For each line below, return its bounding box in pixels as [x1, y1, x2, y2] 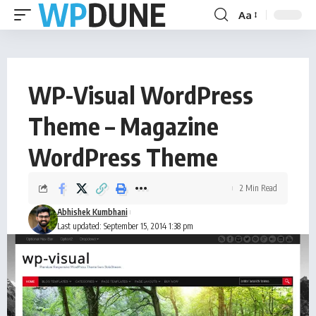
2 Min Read [240, 183, 277, 193]
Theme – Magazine [28, 111, 219, 140]
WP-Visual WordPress [28, 80, 253, 109]
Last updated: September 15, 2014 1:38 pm [56, 221, 193, 231]
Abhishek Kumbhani [56, 207, 128, 217]
